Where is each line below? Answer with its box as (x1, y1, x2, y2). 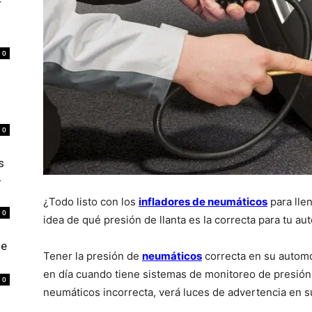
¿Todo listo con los (43, 195, 139, 208)
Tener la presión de (43, 249, 142, 263)
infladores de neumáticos (139, 195, 267, 208)
